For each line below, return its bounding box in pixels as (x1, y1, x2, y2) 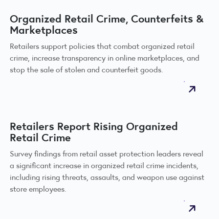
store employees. (10, 183, 66, 195)
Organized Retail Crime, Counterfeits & (10, 10, 203, 26)
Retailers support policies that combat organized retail (10, 40, 195, 52)
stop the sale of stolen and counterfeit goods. (10, 64, 163, 75)
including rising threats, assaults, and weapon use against (10, 171, 204, 183)
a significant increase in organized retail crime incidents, (10, 159, 198, 171)
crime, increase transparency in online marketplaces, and (10, 52, 199, 64)
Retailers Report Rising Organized (10, 118, 178, 134)
